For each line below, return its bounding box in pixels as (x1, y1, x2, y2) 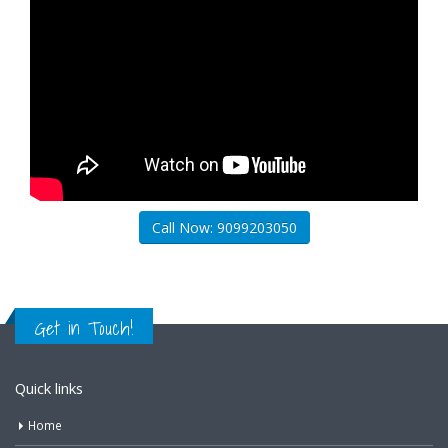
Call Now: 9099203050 (151, 217, 297, 237)
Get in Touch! (35, 312, 133, 343)
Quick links (15, 377, 83, 398)
